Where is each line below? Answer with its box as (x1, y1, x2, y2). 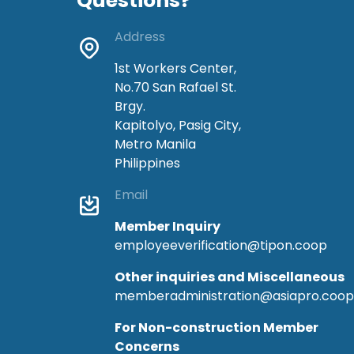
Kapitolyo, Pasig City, (115, 115, 241, 134)
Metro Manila (115, 134, 196, 153)
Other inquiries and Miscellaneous (115, 267, 345, 286)
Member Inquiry (115, 217, 220, 235)
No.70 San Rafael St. (115, 77, 236, 96)
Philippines (115, 153, 180, 172)
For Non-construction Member (115, 318, 318, 337)
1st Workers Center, (115, 58, 236, 77)
